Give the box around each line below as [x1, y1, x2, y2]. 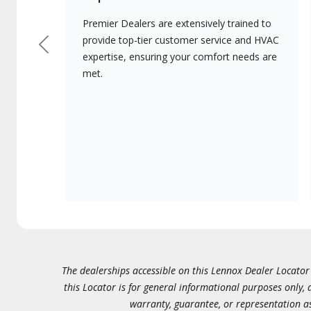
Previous [42, 43, 89, 58]
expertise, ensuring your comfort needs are [83, 50, 277, 63]
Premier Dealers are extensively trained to [83, 17, 271, 30]
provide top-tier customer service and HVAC [83, 33, 279, 47]
